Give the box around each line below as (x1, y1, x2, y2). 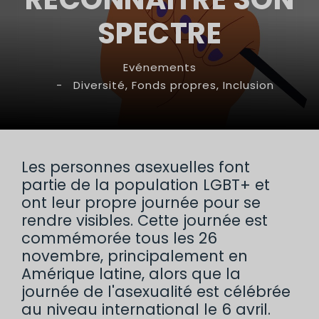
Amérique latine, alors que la (21, 263, 241, 284)
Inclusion (222, 78, 274, 93)
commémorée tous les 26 (21, 228, 217, 249)
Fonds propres (131, 78, 216, 93)
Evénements (122, 60, 197, 75)
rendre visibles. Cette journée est (21, 210, 268, 231)
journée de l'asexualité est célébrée (21, 281, 291, 302)
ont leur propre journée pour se (21, 192, 261, 213)
